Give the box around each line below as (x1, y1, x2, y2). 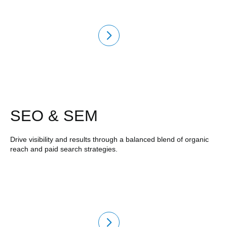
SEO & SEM (10, 106, 98, 125)
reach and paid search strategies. (10, 144, 118, 153)
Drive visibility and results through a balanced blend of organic (10, 135, 209, 143)
